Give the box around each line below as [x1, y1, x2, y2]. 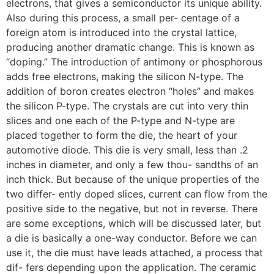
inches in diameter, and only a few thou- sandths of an [6, 158, 258, 171]
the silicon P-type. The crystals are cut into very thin [6, 100, 248, 112]
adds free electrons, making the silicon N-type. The [6, 70, 243, 83]
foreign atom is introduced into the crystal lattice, [6, 26, 237, 39]
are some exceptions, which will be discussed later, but [6, 217, 261, 229]
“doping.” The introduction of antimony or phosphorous [6, 56, 262, 68]
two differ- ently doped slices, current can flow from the [6, 188, 267, 200]
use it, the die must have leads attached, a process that [6, 246, 263, 259]
